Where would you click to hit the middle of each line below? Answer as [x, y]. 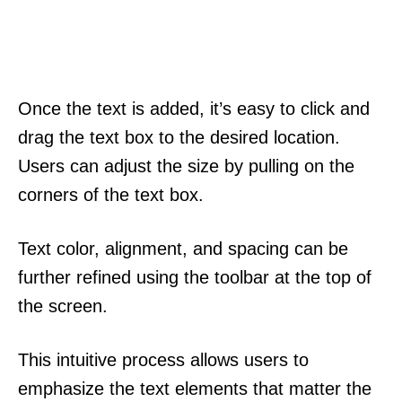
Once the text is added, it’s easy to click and [194, 108]
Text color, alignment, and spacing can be [183, 248]
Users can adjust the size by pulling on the [186, 166]
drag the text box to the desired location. [179, 137]
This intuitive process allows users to [163, 359]
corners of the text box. [111, 194]
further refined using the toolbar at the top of [195, 277]
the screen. [63, 306]
